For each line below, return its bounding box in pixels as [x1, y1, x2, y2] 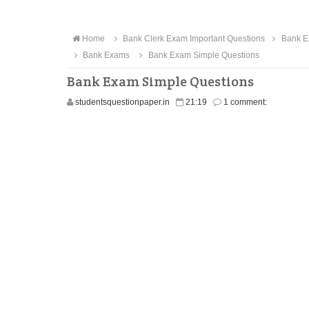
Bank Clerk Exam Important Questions [121, 34, 266, 43]
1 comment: [223, 97, 267, 107]
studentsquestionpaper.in [75, 97, 170, 107]
